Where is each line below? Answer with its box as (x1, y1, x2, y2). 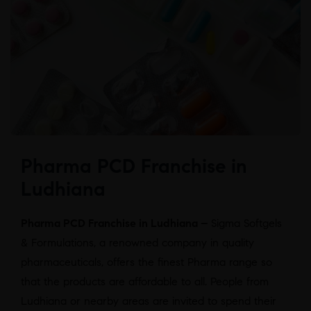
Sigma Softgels (211, 217, 282, 230)
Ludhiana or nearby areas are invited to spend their (21, 294, 276, 308)
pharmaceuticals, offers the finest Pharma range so (21, 255, 272, 269)
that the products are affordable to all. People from (21, 275, 269, 289)
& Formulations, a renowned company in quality (21, 236, 254, 250)
